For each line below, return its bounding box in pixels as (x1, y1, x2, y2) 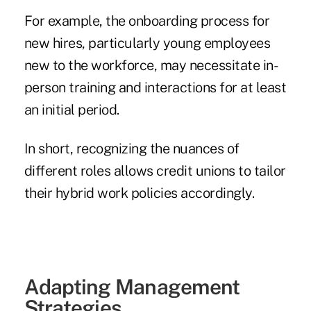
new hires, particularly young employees (24, 35, 271, 52)
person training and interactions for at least (24, 79, 287, 96)
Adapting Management (24, 274, 240, 300)
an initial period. (24, 101, 119, 119)
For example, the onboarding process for (24, 12, 270, 30)
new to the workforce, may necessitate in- (24, 57, 278, 74)
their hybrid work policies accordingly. (24, 185, 255, 202)
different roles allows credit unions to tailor (24, 162, 286, 180)
